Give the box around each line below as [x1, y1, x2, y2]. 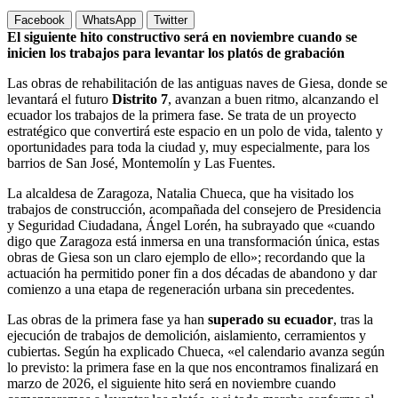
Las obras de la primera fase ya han [7, 311, 208, 327]
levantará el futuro [7, 91, 112, 107]
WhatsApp [83, 12, 136, 27]
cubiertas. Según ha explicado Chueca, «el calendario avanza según [7, 343, 385, 359]
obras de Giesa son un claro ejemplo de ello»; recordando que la [7, 249, 365, 265]
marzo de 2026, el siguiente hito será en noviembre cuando [7, 375, 336, 391]
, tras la [333, 311, 373, 327]
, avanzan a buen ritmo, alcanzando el [168, 91, 378, 107]
